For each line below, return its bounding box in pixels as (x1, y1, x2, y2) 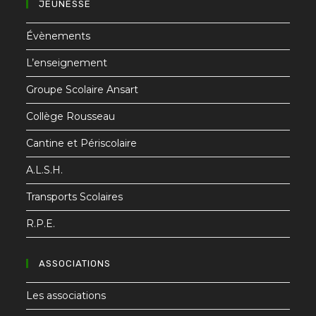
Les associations (26, 288, 107, 302)
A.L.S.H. (26, 163, 63, 176)
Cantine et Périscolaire (26, 136, 138, 150)
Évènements (26, 29, 91, 42)
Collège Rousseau (26, 109, 116, 123)
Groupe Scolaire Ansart (26, 83, 139, 96)
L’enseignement (26, 56, 108, 69)
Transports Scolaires (26, 190, 123, 203)
